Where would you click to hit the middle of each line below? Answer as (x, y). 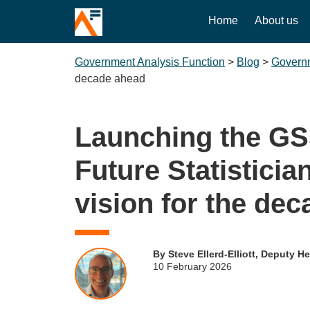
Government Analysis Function (150, 62)
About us (277, 20)
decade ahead (110, 79)
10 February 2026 (192, 266)
